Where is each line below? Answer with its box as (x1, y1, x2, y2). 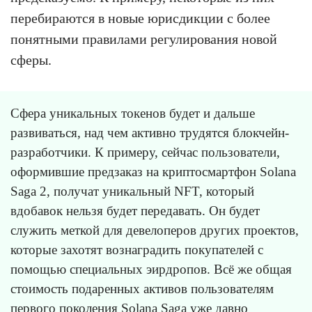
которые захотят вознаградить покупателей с (10, 242, 263, 257)
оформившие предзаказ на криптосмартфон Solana (10, 164, 296, 179)
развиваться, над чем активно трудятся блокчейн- (10, 125, 289, 140)
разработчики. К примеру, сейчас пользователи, (10, 144, 280, 159)
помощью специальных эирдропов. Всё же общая (10, 261, 292, 276)
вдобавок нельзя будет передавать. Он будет (10, 203, 260, 218)
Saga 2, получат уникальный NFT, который (10, 183, 254, 198)
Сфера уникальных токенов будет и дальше (10, 105, 255, 120)
